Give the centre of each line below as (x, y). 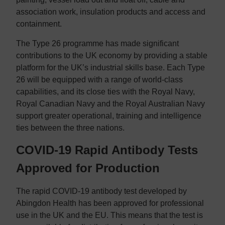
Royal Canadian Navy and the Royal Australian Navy (110, 103)
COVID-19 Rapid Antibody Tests (107, 150)
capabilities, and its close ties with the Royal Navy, (105, 91)
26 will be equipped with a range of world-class (99, 79)
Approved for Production (88, 168)
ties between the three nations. (70, 128)
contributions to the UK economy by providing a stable (112, 55)
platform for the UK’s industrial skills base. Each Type (110, 67)
